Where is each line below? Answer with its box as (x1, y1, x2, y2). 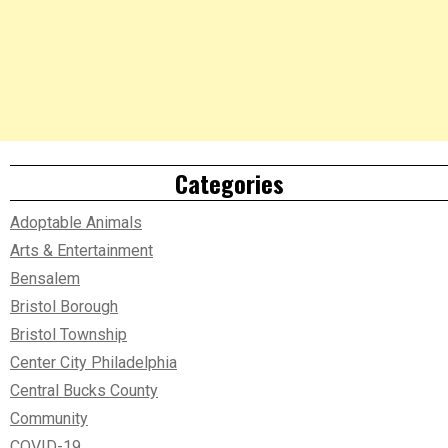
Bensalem (10, 268, 80, 288)
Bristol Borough (10, 296, 118, 316)
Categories (174, 164, 284, 201)
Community (10, 408, 88, 428)
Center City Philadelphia (10, 352, 177, 372)
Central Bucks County (10, 380, 158, 400)
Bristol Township (10, 324, 127, 344)
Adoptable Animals (10, 212, 142, 232)
